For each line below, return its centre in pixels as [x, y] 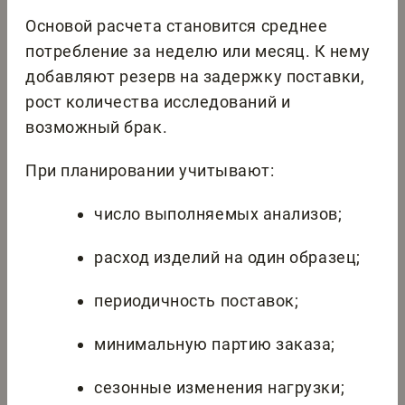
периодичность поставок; [197, 301]
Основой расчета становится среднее [177, 26]
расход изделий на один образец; [227, 258]
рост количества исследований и [158, 102]
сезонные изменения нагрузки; [220, 388]
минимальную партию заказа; [215, 344]
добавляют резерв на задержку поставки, [195, 77]
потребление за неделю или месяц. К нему [198, 52]
